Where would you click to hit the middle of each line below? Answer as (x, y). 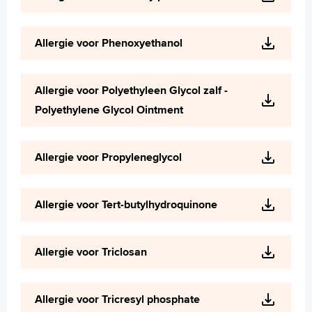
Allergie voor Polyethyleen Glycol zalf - (131, 90)
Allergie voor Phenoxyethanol (109, 43)
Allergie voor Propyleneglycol (108, 157)
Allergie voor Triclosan (91, 252)
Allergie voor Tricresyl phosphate (117, 299)
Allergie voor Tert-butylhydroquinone (126, 204)
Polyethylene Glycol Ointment (109, 110)
